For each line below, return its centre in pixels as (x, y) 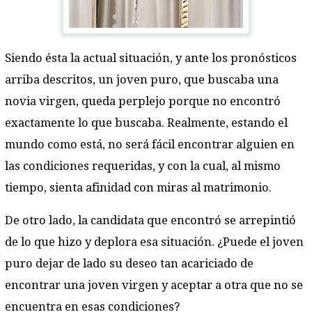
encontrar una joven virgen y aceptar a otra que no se (154, 286)
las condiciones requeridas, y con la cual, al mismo (143, 166)
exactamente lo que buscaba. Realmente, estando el (146, 123)
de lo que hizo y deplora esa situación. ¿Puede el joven (154, 242)
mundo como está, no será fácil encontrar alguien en (150, 144)
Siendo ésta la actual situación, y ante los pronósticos (151, 58)
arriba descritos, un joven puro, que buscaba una (142, 79)
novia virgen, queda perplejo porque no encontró (143, 101)
